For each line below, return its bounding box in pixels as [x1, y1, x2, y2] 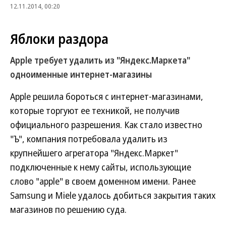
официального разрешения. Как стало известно [10, 119, 202, 131]
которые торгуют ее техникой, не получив [10, 104, 180, 117]
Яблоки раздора [10, 30, 108, 48]
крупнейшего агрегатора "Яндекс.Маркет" [10, 147, 178, 159]
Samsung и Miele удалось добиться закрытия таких [10, 189, 216, 201]
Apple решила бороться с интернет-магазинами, [10, 90, 203, 102]
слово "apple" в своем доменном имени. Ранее [10, 175, 196, 187]
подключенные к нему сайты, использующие [10, 161, 191, 173]
